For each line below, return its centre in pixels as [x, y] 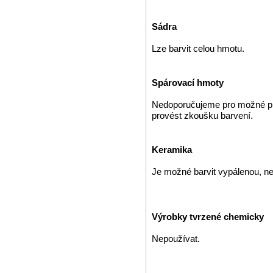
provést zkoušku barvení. [202, 115]
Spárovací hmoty [188, 83]
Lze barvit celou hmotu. [198, 48]
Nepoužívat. [176, 239]
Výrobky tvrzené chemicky [208, 217]
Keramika [172, 150]
